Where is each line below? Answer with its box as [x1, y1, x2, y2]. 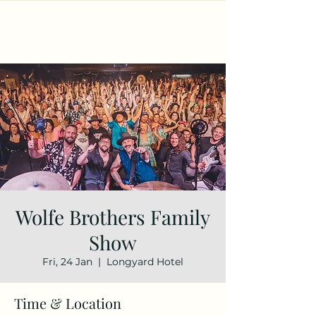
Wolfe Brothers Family [16, 204, 210, 230]
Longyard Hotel [107, 255, 183, 268]
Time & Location [14, 293, 121, 312]
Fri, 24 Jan [42, 255, 92, 268]
